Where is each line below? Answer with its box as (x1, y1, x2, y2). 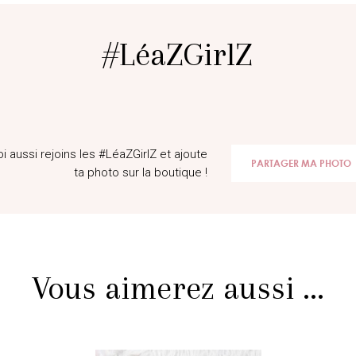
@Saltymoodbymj (95, 80, 188, 95)
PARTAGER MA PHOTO (251, 157, 351, 169)
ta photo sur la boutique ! (74, 164, 207, 180)
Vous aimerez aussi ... (32, 269, 324, 307)
